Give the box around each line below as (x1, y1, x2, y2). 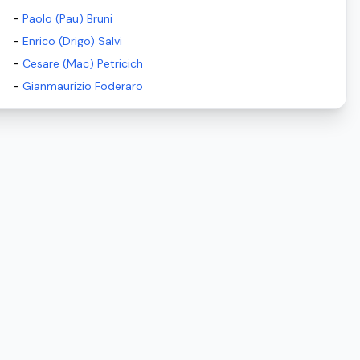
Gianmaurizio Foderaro (22, 79, 143, 93)
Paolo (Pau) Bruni (22, 11, 112, 26)
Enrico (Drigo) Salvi (22, 34, 122, 48)
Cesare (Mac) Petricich (22, 56, 143, 71)
